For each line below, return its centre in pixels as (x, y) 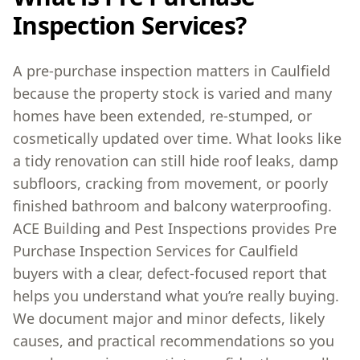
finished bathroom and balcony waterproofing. (172, 206)
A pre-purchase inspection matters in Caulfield (172, 71)
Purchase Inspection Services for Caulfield (155, 251)
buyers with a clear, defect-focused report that (170, 273)
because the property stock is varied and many (172, 93)
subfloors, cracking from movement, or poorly (170, 183)
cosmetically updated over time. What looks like (177, 138)
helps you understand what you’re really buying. (176, 296)
